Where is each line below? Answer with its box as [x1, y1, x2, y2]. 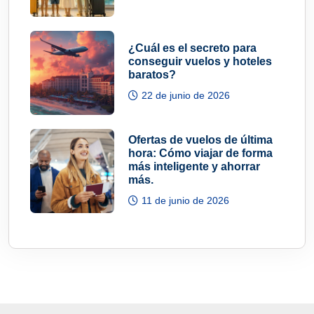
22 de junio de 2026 [142, 90, 230, 102]
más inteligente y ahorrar [128, 160, 260, 172]
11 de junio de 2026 [142, 194, 229, 206]
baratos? [128, 69, 176, 81]
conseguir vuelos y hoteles [128, 55, 272, 68]
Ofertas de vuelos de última [128, 133, 273, 146]
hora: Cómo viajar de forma [128, 146, 273, 159]
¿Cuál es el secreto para [128, 42, 257, 55]
